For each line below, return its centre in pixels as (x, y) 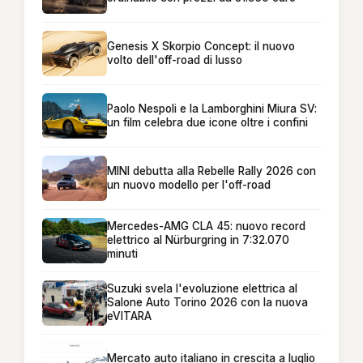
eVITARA (129, 316)
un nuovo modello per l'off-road (189, 184)
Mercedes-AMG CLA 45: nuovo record (206, 226)
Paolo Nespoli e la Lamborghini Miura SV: (212, 108)
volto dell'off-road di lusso (175, 60)
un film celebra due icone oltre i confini (207, 122)
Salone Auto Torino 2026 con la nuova (207, 303)
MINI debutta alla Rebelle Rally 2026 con (211, 171)
